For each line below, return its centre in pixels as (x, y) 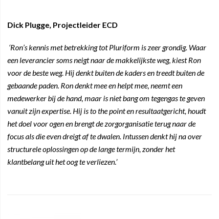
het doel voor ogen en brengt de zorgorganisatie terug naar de (101, 123)
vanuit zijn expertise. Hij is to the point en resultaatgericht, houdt (107, 111)
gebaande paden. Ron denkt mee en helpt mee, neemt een (95, 85)
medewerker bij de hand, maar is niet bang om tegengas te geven (106, 98)
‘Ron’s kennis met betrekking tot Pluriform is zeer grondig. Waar (108, 47)
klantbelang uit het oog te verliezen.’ (62, 162)
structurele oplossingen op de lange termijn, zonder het (91, 149)
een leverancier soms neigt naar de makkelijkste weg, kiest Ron (104, 60)
